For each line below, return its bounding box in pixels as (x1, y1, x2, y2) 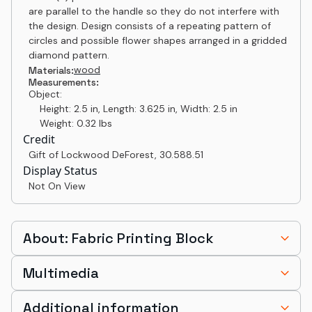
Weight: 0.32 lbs (29, 117, 112, 130)
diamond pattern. (29, 49, 109, 61)
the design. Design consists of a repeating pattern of (29, 19, 271, 32)
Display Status (23, 163, 97, 178)
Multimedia (23, 264, 99, 282)
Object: (29, 88, 62, 100)
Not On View (29, 180, 86, 192)
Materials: (29, 63, 74, 77)
